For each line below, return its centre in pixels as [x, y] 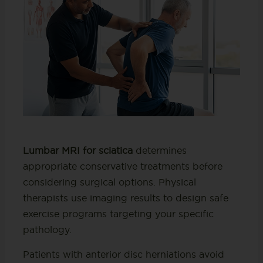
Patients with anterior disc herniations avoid [123, 254]
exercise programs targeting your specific [118, 213]
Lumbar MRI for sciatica [77, 150]
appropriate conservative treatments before [122, 166]
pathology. [47, 229]
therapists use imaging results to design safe [125, 198]
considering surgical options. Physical [109, 182]
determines [159, 150]
